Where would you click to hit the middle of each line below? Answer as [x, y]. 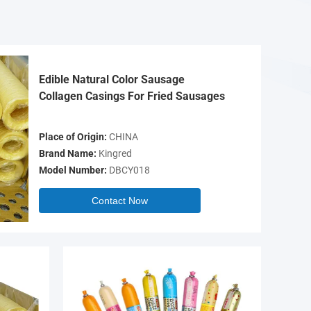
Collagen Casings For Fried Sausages [132, 96]
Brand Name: [68, 153]
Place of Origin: [73, 137]
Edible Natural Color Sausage [112, 79]
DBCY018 [128, 170]
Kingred [114, 153]
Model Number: [73, 170]
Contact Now [120, 201]
